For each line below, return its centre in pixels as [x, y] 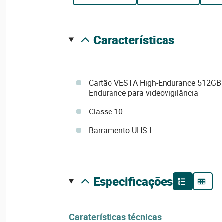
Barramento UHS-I [120, 130]
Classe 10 [106, 111]
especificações [136, 181]
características [138, 40]
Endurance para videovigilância [143, 93]
